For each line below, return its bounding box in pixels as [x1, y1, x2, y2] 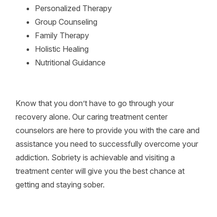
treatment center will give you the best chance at [15, 166, 185, 176]
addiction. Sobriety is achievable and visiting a [15, 153, 175, 162]
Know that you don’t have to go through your [15, 98, 174, 108]
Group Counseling [35, 17, 97, 27]
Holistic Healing [35, 44, 89, 54]
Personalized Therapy [35, 3, 112, 13]
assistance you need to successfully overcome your [15, 139, 198, 149]
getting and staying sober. [15, 180, 105, 189]
